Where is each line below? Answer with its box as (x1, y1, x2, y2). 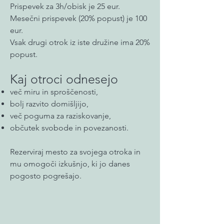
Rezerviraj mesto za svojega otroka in (10, 147, 140, 156)
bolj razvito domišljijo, (10, 99, 88, 108)
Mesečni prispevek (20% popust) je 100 (10, 13, 147, 23)
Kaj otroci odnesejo (10, 71, 118, 86)
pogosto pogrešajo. (10, 171, 81, 180)
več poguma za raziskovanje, (10, 111, 111, 120)
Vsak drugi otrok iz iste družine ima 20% (10, 37, 150, 47)
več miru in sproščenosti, (10, 87, 98, 96)
